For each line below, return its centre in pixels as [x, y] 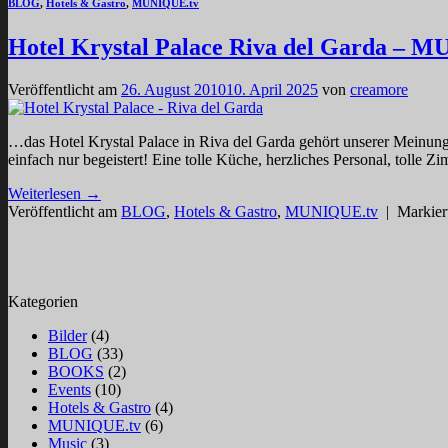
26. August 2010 [173, 90]
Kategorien [43, 302]
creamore [379, 90]
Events [69, 390]
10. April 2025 [272, 90]
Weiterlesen [46, 194]
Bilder [67, 336]
